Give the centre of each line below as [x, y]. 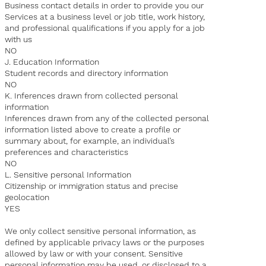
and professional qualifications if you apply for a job [105, 28]
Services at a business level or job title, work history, [105, 17]
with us [19, 39]
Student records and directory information [87, 73]
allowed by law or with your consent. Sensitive [94, 254]
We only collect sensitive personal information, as [101, 231]
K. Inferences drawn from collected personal [92, 96]
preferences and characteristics [67, 152]
